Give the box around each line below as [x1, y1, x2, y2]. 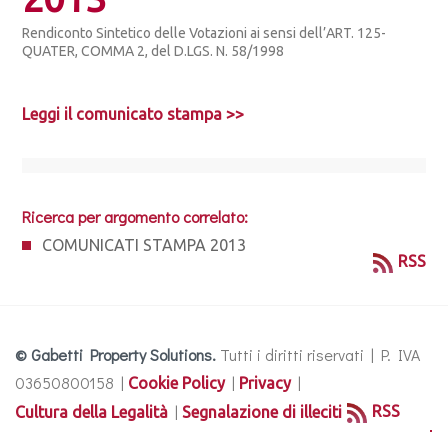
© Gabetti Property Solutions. [15, 344, 216, 365]
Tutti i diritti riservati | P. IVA [216, 344, 420, 365]
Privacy [239, 374, 291, 392]
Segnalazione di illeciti [182, 403, 342, 421]
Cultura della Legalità [15, 403, 168, 421]
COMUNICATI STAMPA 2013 [42, 236, 247, 254]
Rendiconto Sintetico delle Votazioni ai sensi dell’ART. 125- [22, 25, 387, 41]
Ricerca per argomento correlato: [22, 206, 249, 227]
